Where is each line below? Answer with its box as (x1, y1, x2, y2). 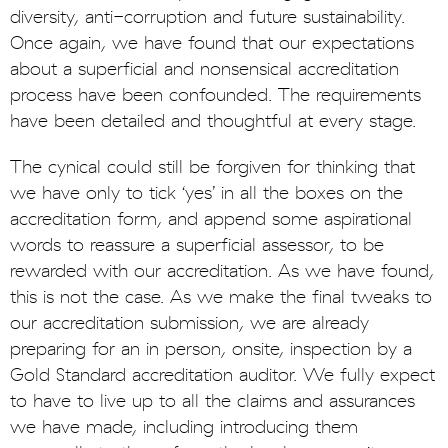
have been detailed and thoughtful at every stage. (10, 111, 422, 133)
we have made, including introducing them (10, 417, 358, 439)
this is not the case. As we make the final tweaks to (10, 287, 432, 309)
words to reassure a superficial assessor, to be (10, 235, 384, 257)
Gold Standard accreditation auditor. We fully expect (10, 365, 435, 387)
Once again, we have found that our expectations (10, 33, 414, 55)
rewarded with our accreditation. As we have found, (10, 261, 434, 283)
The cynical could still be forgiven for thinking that (10, 157, 415, 179)
